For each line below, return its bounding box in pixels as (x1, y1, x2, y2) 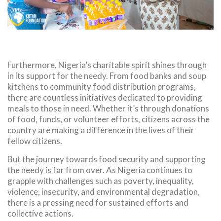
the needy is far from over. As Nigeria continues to (7, 164, 192, 175)
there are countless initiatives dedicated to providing (7, 92, 202, 103)
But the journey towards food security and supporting (7, 153, 206, 164)
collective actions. (7, 208, 74, 219)
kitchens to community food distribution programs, (7, 81, 196, 92)
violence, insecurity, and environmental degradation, (7, 186, 200, 197)
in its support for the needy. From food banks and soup (7, 71, 206, 81)
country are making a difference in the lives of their (7, 125, 194, 136)
